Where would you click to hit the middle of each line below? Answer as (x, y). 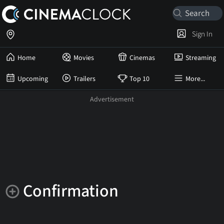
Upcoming (33, 79)
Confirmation (71, 191)
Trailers (84, 79)
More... (195, 79)
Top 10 (139, 79)
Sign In (201, 34)
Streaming (201, 58)
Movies (84, 58)
